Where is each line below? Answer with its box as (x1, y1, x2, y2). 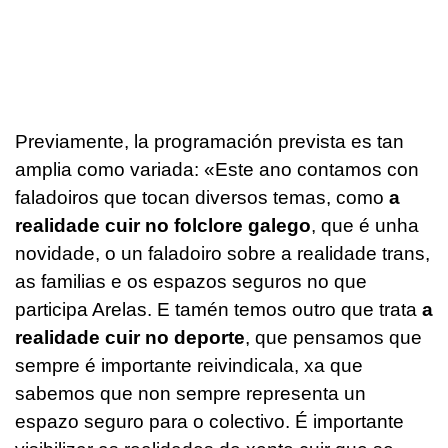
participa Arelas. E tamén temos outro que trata (15, 299, 422, 321)
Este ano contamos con (215, 159, 419, 181)
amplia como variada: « (15, 159, 215, 181)
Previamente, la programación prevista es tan (15, 131, 404, 153)
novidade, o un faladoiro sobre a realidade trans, (15, 243, 430, 265)
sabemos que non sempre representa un (15, 383, 366, 405)
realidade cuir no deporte (15, 327, 245, 349)
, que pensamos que (245, 327, 422, 349)
